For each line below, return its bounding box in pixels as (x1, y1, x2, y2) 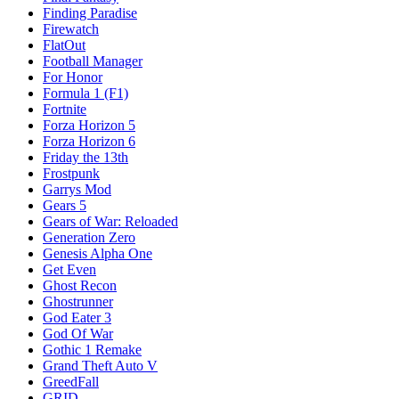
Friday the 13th (43, 150, 128, 165)
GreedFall (43, 374, 99, 389)
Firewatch (43, 21, 99, 37)
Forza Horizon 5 (43, 118, 135, 133)
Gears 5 (43, 198, 86, 213)
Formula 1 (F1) (43, 85, 128, 101)
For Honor (43, 69, 102, 85)
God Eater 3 (43, 310, 111, 325)
